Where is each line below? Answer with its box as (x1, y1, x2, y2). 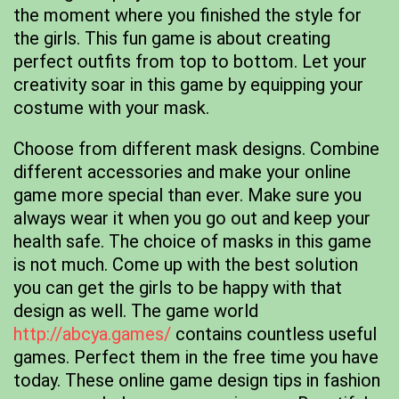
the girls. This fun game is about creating (13, 28, 330, 49)
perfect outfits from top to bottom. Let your (13, 51, 367, 72)
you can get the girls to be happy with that (13, 277, 342, 298)
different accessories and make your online (13, 161, 351, 183)
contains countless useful (171, 323, 377, 345)
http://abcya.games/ (13, 323, 171, 345)
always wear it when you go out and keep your (13, 208, 370, 229)
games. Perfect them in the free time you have (13, 346, 379, 368)
